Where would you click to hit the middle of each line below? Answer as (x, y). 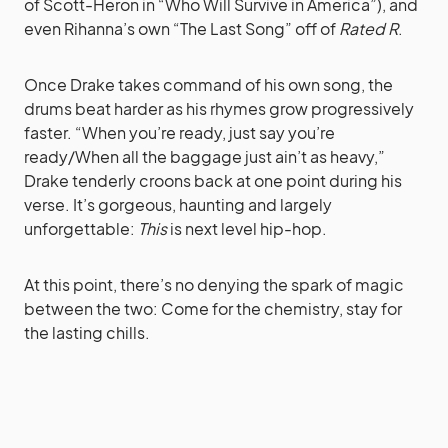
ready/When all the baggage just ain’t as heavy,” (204, 157)
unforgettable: (81, 229)
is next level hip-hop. (247, 229)
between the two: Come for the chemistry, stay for (213, 309)
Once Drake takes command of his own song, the (208, 85)
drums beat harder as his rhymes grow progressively (219, 109)
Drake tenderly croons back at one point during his (213, 181)
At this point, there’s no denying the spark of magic (214, 285)
